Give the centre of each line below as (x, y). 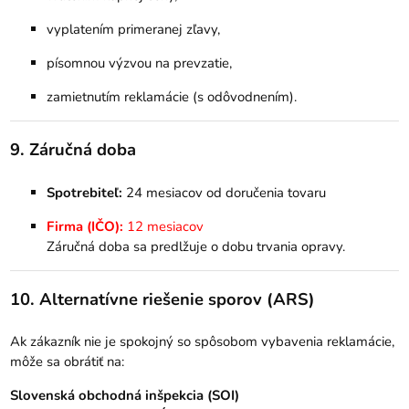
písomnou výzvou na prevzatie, (140, 63)
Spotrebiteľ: (85, 192)
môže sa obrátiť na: (68, 362)
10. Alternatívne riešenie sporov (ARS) (163, 299)
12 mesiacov (164, 226)
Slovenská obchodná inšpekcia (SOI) (125, 396)
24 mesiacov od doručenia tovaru (225, 192)
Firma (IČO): (85, 226)
